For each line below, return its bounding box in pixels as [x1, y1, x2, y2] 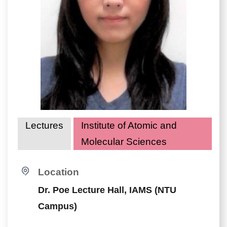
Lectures [25, 120, 63, 131]
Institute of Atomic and [81, 120, 177, 131]
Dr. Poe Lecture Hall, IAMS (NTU [38, 185, 176, 195]
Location [38, 167, 79, 177]
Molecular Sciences [81, 136, 167, 147]
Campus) [38, 201, 77, 211]
